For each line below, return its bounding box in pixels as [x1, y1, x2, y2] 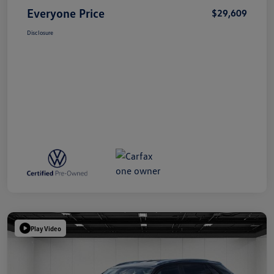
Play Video [31, 224, 61, 232]
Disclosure [27, 29, 53, 37]
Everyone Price [27, 6, 105, 21]
